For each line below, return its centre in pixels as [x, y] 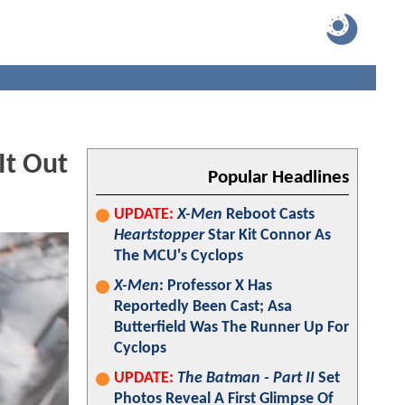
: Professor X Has [216, 286]
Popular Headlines [278, 178]
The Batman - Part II [246, 378]
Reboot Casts [268, 215]
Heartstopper [159, 235]
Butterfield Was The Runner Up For [231, 328]
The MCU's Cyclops [179, 256]
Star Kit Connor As [268, 235]
